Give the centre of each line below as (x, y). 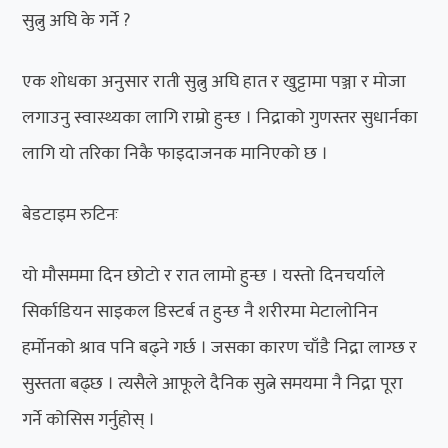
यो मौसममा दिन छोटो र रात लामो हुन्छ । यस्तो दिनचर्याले (204, 275)
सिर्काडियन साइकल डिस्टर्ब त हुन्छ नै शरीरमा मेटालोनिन (200, 311)
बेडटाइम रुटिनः (70, 214)
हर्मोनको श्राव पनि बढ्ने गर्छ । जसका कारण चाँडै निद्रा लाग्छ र (220, 347)
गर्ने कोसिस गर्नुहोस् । (89, 419)
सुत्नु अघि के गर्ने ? (76, 20)
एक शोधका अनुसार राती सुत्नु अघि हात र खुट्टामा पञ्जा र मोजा (214, 81)
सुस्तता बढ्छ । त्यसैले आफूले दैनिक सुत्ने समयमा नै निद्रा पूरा (213, 383)
